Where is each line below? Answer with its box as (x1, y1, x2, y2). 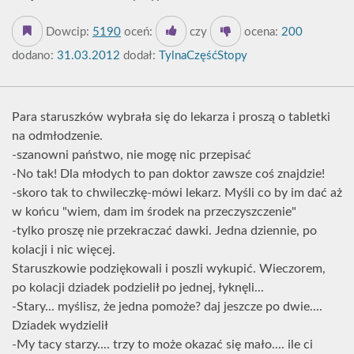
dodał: (120, 50, 156, 62)
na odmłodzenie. (12, 130, 103, 142)
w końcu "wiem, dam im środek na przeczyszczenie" (12, 205, 296, 218)
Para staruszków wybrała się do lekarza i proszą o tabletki (12, 111, 330, 123)
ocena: (241, 26, 278, 38)
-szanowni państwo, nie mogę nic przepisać (12, 149, 251, 161)
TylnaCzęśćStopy (156, 50, 247, 62)
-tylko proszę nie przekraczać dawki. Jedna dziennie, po (12, 224, 317, 237)
